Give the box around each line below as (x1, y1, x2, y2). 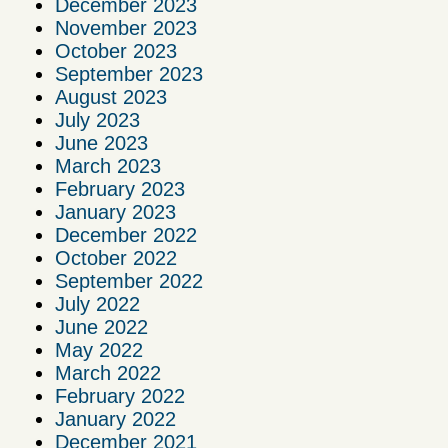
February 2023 (55, 178, 185, 201)
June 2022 (55, 316, 148, 339)
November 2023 (55, 17, 197, 40)
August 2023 (55, 86, 167, 109)
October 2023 (55, 40, 177, 63)
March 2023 (55, 155, 161, 178)
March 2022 (55, 362, 161, 385)
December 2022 (55, 224, 197, 247)
